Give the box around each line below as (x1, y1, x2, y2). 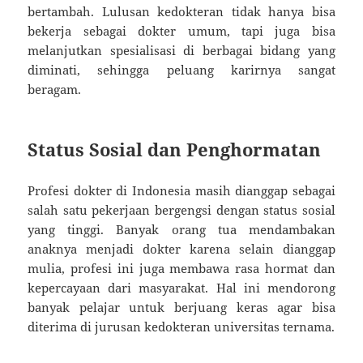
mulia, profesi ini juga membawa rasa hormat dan (28, 260, 335, 277)
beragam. (28, 81, 82, 98)
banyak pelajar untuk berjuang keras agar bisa (28, 299, 335, 316)
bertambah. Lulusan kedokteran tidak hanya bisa (28, 3, 335, 20)
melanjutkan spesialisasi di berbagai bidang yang (28, 42, 335, 59)
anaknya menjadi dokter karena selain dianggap (28, 241, 335, 258)
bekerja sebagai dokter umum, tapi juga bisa (28, 23, 335, 40)
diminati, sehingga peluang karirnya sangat (28, 62, 335, 79)
